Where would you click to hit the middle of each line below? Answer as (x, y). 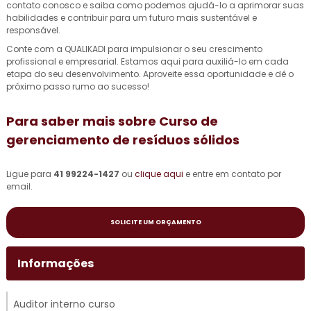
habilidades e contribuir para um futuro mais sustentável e (132, 18)
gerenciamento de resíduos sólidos (123, 140)
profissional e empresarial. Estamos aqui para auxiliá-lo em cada (148, 61)
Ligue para (30, 174)
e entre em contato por (232, 174)
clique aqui (159, 174)
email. (19, 186)
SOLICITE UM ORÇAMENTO (155, 222)
